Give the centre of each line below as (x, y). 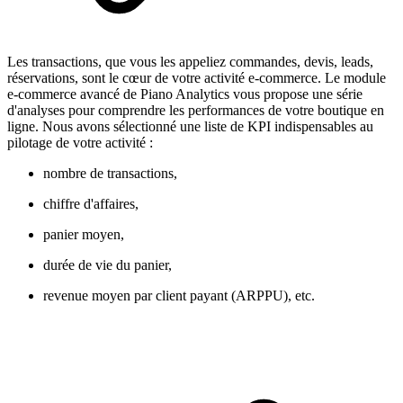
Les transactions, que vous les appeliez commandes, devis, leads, (190, 61)
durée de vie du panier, (107, 264)
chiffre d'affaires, (91, 203)
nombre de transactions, (110, 173)
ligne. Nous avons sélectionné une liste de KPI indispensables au (190, 126)
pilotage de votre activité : (80, 142)
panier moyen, (84, 234)
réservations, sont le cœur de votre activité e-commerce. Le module (197, 77)
